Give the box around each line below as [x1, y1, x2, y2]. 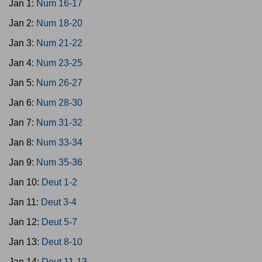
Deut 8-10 [42, 237, 82, 247]
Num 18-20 [36, 18, 82, 28]
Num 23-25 [36, 58, 82, 68]
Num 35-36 [36, 157, 82, 167]
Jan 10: [9, 177, 42, 187]
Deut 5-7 [42, 217, 77, 227]
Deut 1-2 [42, 177, 77, 187]
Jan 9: [9, 157, 36, 167]
